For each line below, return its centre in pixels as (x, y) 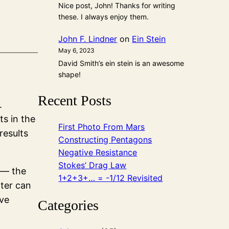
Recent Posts (75, 101)
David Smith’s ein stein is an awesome (121, 63)
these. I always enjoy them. (104, 17)
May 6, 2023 (77, 50)
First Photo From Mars (102, 127)
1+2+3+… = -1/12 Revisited (111, 178)
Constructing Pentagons (105, 140)
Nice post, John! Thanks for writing (117, 6)
